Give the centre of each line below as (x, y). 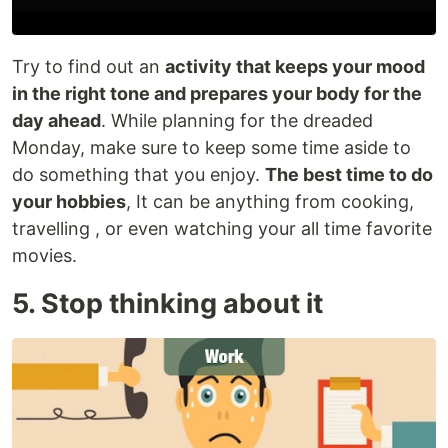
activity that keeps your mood (295, 66)
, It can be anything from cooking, (270, 201)
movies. (44, 255)
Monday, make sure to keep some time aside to (211, 147)
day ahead (56, 120)
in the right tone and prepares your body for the (217, 93)
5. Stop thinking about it (167, 303)
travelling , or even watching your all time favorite (222, 228)
